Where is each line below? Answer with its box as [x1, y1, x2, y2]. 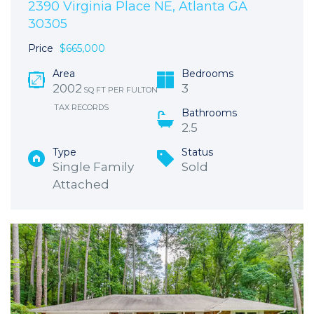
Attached [53, 177, 109, 191]
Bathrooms [182, 107, 237, 119]
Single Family [53, 160, 134, 174]
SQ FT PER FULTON [83, 85, 158, 95]
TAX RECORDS [54, 102, 109, 112]
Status [182, 146, 213, 158]
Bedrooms [182, 67, 233, 80]
